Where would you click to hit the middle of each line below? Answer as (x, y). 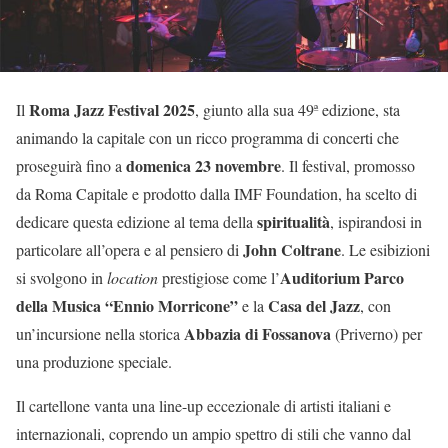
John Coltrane (292, 250)
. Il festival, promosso (348, 166)
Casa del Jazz (314, 306)
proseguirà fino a (71, 166)
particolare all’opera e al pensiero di (129, 250)
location (132, 278)
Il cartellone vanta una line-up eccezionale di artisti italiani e (203, 406)
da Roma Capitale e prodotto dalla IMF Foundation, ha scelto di (216, 194)
